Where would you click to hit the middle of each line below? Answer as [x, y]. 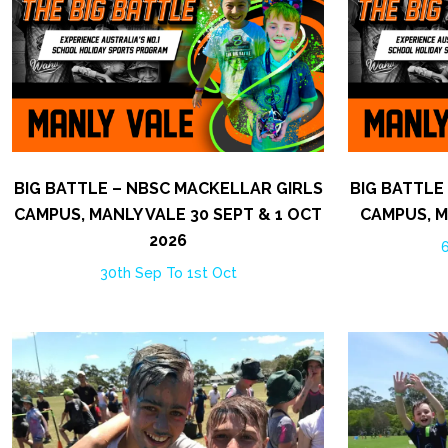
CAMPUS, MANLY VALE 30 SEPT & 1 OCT [168, 214]
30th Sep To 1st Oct [168, 272]
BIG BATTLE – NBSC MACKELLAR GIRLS [168, 188]
